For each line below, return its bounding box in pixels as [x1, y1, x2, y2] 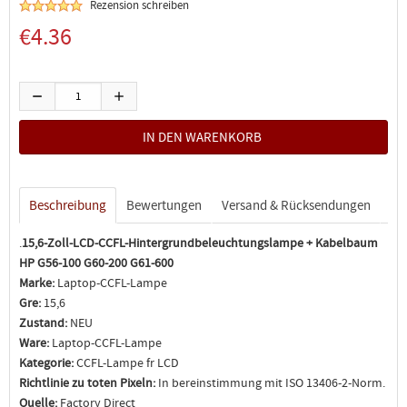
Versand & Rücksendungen [222, 196, 371, 214]
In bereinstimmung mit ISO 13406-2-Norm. [155, 374, 385, 391]
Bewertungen [126, 196, 202, 214]
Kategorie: [19, 354, 74, 371]
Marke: [19, 274, 57, 291]
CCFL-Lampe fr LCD [74, 354, 179, 371]
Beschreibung [29, 196, 106, 214]
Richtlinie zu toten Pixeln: [19, 374, 155, 391]
